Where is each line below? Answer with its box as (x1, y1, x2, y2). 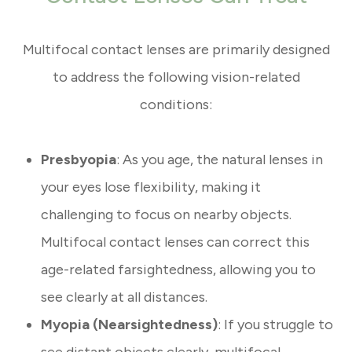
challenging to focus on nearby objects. (41, 206, 292, 224)
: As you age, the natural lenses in (116, 151, 324, 169)
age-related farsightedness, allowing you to (41, 261, 317, 279)
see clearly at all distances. (41, 288, 208, 306)
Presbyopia (41, 151, 117, 169)
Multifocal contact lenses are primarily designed (22, 41, 330, 59)
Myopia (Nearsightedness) (41, 316, 218, 334)
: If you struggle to (218, 316, 334, 334)
